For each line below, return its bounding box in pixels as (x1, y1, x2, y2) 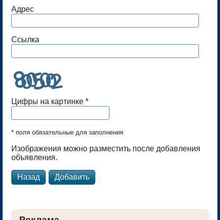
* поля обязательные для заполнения (11, 129, 123, 137)
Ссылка (11, 35, 39, 44)
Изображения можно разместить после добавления (11, 144, 200, 153)
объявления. (11, 153, 57, 162)
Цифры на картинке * (11, 97, 88, 106)
